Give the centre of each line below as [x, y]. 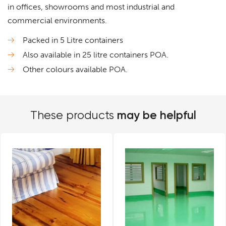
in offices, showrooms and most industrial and [91, 7]
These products [73, 116]
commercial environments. [57, 21]
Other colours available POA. [75, 70]
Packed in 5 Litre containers [73, 40]
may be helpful [156, 115]
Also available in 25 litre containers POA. [96, 55]
